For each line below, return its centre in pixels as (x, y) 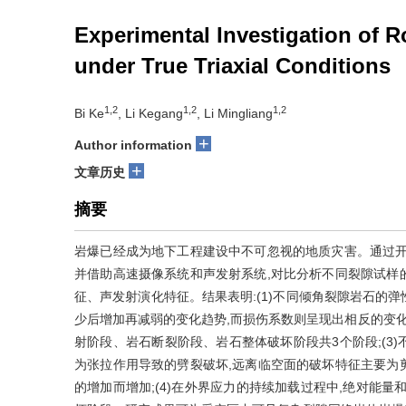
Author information (133, 145)
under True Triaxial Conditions (232, 66)
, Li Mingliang (235, 113)
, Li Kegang (150, 113)
